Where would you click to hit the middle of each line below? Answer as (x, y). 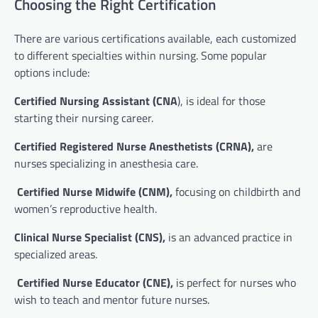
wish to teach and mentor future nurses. (112, 300)
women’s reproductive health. (86, 209)
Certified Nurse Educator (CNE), (95, 283)
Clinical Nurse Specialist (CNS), (90, 237)
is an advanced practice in (229, 237)
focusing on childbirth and (236, 192)
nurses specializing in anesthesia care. (106, 164)
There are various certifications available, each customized (155, 39)
